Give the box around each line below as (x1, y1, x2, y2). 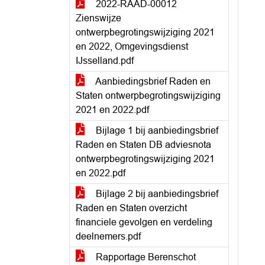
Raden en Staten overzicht (76, 203, 187, 213)
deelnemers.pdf (76, 231, 141, 241)
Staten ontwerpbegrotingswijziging (76, 91, 221, 101)
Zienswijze (76, 13, 121, 23)
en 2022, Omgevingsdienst (76, 41, 188, 51)
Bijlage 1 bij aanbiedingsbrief (93, 125, 218, 135)
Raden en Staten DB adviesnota (76, 140, 211, 150)
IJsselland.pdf (76, 56, 134, 66)
